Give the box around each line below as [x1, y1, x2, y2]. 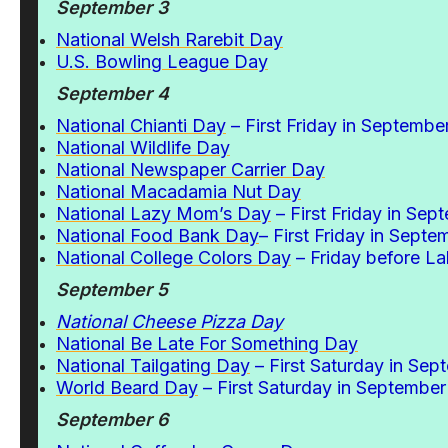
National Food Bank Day [56, 225, 259, 246]
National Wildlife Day [56, 137, 230, 158]
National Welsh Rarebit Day [56, 29, 283, 50]
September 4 [56, 83, 169, 104]
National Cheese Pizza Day [56, 311, 283, 332]
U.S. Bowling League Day [56, 51, 268, 72]
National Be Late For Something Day [56, 333, 358, 354]
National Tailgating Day [56, 355, 250, 376]
